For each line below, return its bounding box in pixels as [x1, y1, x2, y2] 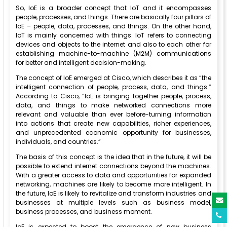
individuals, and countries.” [16, 137, 101, 146]
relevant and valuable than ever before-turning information [16, 110, 211, 119]
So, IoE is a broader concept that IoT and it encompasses [16, 4, 211, 13]
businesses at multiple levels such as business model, [16, 198, 211, 207]
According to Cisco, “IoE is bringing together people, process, [16, 92, 211, 101]
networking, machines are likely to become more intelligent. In [16, 180, 211, 189]
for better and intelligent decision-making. [16, 58, 146, 67]
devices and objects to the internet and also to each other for [16, 40, 211, 49]
